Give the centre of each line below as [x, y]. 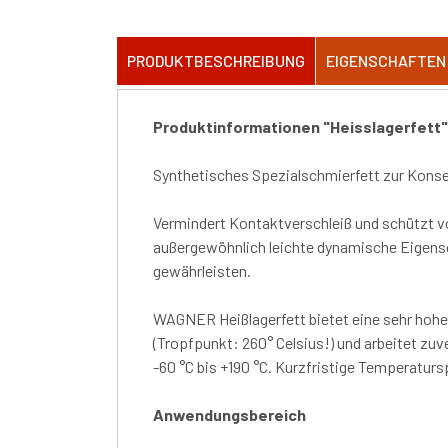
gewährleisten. [202, 270]
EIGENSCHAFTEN [386, 60]
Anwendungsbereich [229, 414]
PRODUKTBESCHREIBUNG [216, 60]
